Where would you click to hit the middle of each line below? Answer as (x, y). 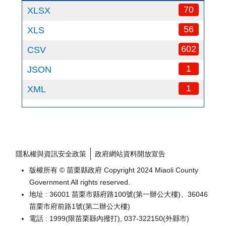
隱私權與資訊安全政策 (51, 154)
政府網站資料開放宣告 (130, 154)
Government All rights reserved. (80, 182)
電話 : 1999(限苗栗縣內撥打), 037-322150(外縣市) (109, 218)
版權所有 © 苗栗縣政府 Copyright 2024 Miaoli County (114, 170)
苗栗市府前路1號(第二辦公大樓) (80, 206)
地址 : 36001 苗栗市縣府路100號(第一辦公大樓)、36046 (119, 194)
